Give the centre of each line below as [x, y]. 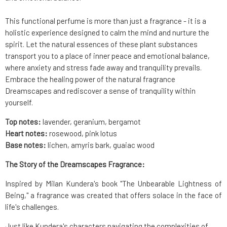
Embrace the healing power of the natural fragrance [90, 79]
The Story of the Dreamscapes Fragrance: [75, 164]
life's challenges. [32, 207]
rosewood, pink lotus [83, 134]
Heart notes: [27, 134]
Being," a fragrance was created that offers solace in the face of [113, 195]
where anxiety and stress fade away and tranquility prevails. [103, 68]
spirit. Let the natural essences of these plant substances [101, 44]
